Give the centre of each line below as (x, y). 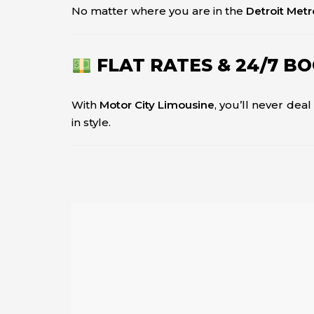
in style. (91, 122)
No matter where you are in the (159, 11)
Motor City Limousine (157, 104)
